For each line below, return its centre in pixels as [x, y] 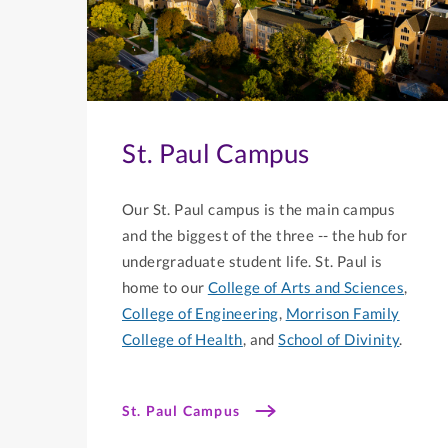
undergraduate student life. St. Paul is [252, 261]
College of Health [182, 339]
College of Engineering [200, 313]
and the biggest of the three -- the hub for [265, 235]
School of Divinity [339, 339]
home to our [165, 287]
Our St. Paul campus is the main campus [259, 209]
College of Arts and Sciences [306, 287]
